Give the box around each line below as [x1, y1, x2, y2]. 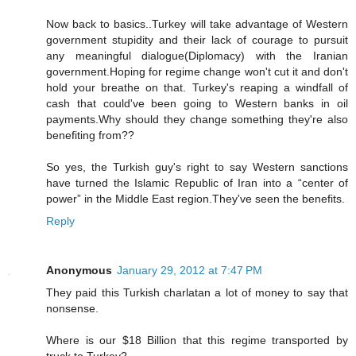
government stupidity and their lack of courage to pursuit [46, 33, 348, 46]
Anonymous [46, 263, 112, 277]
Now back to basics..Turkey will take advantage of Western [46, 17, 348, 30]
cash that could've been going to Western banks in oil [46, 96, 348, 110]
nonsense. [46, 301, 99, 315]
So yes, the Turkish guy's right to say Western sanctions [46, 160, 348, 173]
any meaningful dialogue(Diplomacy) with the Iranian [46, 48, 348, 62]
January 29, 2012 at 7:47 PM [117, 263, 262, 277]
